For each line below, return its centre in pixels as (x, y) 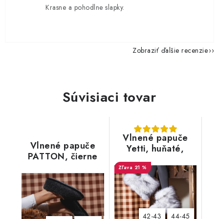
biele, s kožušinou (155, 159)
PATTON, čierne (63, 156)
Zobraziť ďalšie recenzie (170, 50)
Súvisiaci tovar (109, 97)
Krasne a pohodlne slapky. (85, 7)
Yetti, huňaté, (155, 149)
